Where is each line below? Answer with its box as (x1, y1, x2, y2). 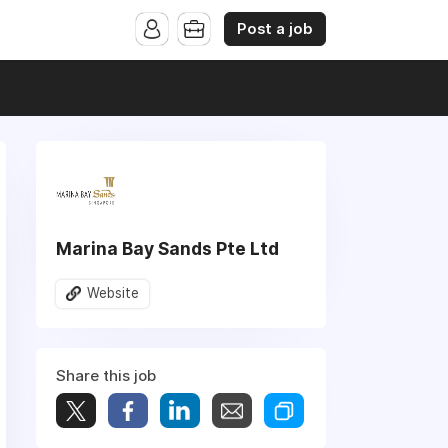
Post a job (237, 19, 313, 38)
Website (87, 285, 139, 301)
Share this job (56, 365, 156, 385)
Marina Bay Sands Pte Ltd (56, 238, 279, 259)
